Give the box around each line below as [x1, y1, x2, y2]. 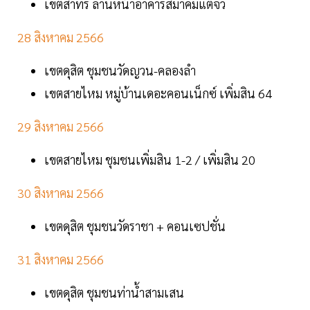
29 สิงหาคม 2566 [17, 118, 104, 135]
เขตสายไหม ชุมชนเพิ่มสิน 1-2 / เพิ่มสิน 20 [44, 152, 255, 168]
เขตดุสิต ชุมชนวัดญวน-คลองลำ [44, 62, 196, 79]
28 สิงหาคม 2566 [17, 29, 104, 46]
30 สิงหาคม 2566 [17, 185, 104, 201]
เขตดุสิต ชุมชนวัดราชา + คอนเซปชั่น [44, 218, 228, 235]
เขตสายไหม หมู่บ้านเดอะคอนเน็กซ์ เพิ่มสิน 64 [44, 85, 272, 102]
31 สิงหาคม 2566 [17, 251, 104, 268]
